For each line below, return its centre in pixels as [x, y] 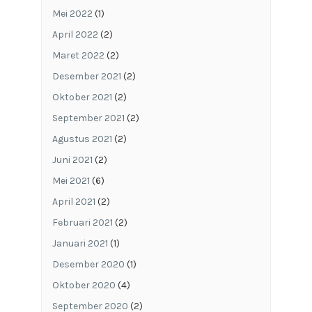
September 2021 [88, 118]
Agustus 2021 [82, 139]
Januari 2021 [80, 243]
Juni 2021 [72, 159]
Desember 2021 [86, 76]
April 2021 [73, 201]
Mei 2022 [72, 13]
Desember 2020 [88, 264]
